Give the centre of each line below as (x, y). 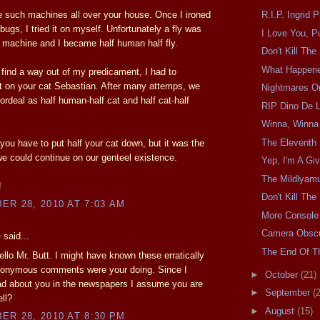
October (282, 274)
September (289, 293)
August (281, 311)
